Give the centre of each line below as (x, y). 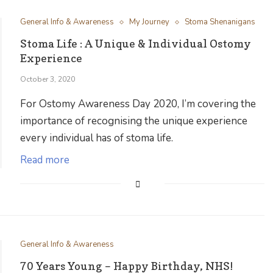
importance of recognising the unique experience (134, 121)
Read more (45, 160)
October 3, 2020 (48, 79)
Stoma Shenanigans (220, 22)
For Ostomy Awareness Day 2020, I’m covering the (138, 104)
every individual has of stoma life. (97, 138)
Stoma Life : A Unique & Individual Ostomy (136, 44)
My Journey (150, 22)
